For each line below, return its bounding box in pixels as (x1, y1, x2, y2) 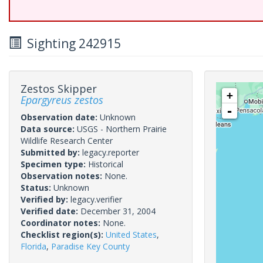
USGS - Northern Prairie (77, 123, 167, 134)
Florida (21, 241, 46, 252)
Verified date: (21, 205, 80, 217)
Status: (21, 182, 53, 193)
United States (106, 229, 157, 240)
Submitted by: (21, 147, 82, 158)
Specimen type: (21, 159, 88, 170)
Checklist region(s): (21, 229, 106, 240)
